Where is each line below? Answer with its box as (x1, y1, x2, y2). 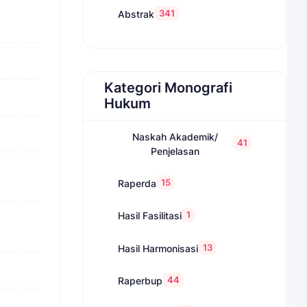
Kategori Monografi (103, 79, 232, 96)
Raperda (118, 177, 157, 189)
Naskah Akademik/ (132, 130, 219, 143)
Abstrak (118, 8, 155, 20)
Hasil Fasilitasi (118, 210, 182, 222)
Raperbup (118, 275, 163, 287)
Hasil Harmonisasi (118, 242, 199, 254)
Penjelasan (151, 145, 200, 157)
